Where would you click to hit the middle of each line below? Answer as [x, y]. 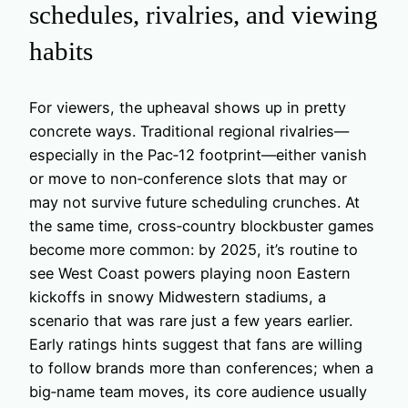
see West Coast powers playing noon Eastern [190, 274]
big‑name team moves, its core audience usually [198, 392]
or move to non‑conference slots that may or [188, 179]
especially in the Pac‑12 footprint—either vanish [198, 155]
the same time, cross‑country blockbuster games [202, 226]
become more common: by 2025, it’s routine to [194, 250]
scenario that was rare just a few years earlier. [191, 321]
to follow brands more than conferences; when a [201, 368]
